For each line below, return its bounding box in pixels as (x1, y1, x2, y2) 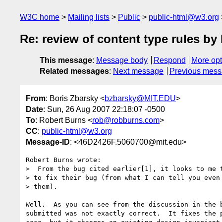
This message (40, 56, 92, 65)
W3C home (20, 13, 59, 21)
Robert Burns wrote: (26, 156, 101, 164)
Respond (153, 56, 186, 65)
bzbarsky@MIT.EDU (105, 94, 176, 103)
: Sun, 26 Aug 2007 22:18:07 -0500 (43, 105, 165, 113)
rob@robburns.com (92, 115, 160, 124)
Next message (113, 67, 164, 76)
